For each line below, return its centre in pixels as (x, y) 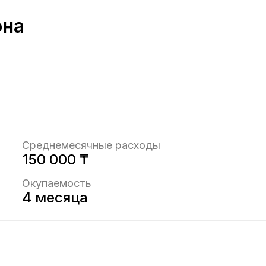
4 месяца (55, 197)
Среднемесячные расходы (91, 145)
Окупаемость (57, 183)
